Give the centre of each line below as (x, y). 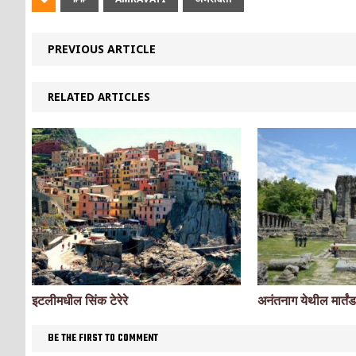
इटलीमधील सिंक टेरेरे (80, 301)
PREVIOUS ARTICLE (102, 49)
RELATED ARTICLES (99, 97)
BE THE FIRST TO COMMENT (103, 339)
